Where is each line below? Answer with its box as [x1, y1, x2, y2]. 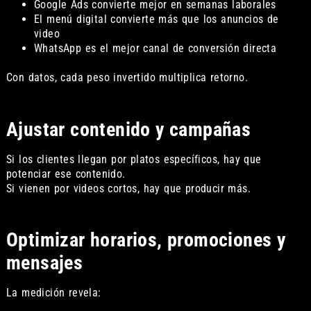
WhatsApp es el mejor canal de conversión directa [33, 42, 277, 56]
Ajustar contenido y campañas [6, 117, 251, 141]
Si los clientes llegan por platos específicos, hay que [6, 152, 262, 166]
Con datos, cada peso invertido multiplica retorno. [6, 71, 248, 85]
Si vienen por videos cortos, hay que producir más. [6, 181, 251, 195]
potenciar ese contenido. [6, 167, 126, 180]
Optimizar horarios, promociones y [6, 228, 286, 252]
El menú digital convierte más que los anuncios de [33, 12, 279, 26]
